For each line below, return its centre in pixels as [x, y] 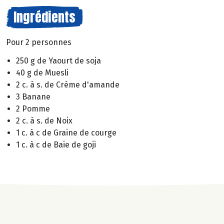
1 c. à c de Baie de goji [56, 144]
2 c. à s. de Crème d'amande [68, 84]
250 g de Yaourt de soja [58, 60]
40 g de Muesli [42, 72]
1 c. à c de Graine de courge [66, 132]
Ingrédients [44, 17]
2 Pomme [33, 108]
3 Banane [33, 96]
